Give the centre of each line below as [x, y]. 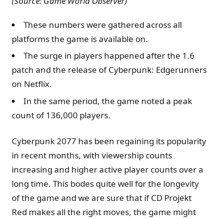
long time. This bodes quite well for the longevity [105, 184]
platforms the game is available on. [80, 39]
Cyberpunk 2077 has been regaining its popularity [109, 141]
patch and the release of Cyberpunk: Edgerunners [109, 70]
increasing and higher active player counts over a [108, 170]
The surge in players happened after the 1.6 [109, 56]
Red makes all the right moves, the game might [104, 212]
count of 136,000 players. [61, 115]
